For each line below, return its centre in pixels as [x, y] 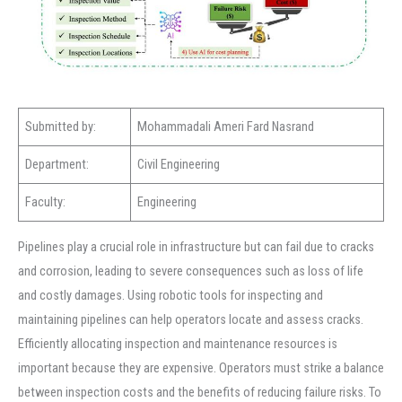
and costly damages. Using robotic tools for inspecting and [170, 296]
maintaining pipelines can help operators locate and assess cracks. [191, 320]
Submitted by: [61, 127]
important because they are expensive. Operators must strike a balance [201, 368]
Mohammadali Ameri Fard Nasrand [226, 127]
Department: [57, 165]
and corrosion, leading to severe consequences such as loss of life [191, 271]
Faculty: [46, 202]
